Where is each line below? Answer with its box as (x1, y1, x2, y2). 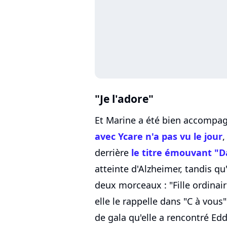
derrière (95, 146, 131, 159)
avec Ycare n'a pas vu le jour (95, 130, 222, 142)
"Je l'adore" (95, 91, 154, 106)
